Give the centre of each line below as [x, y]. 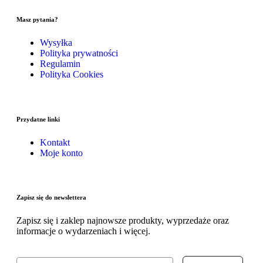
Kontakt [55, 142]
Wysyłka [56, 42]
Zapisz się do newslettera [51, 198]
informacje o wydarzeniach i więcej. [83, 231]
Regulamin [60, 63]
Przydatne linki [38, 119]
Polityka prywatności [79, 53]
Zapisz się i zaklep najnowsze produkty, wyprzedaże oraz [123, 221]
